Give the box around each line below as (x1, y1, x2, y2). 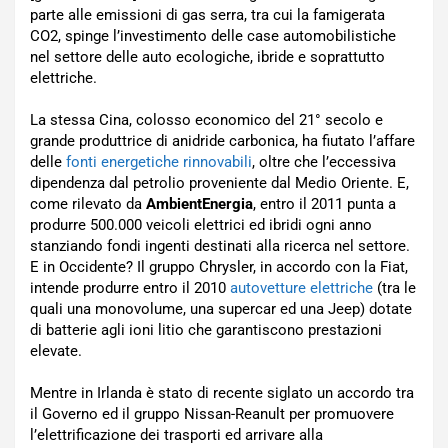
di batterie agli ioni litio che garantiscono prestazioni (30, 321, 382, 339)
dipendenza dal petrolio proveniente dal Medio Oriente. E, (30, 174, 409, 192)
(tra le (377, 279, 416, 297)
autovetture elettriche (230, 279, 377, 297)
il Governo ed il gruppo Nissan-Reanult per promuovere (30, 405, 394, 423)
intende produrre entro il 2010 (30, 279, 230, 297)
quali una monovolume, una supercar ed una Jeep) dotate (30, 300, 412, 318)
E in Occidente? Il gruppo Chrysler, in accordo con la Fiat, (30, 258, 408, 276)
